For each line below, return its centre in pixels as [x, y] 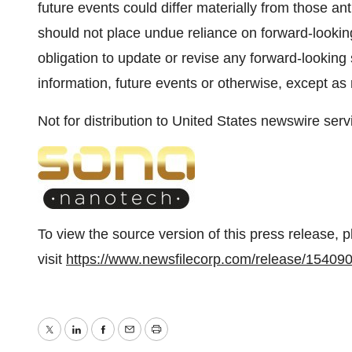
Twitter [69, 341]
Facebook [133, 341]
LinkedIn [102, 341]
